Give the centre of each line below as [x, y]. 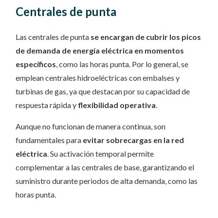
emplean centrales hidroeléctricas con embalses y [98, 78]
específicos [36, 64]
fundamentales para [49, 140]
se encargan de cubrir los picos [146, 37]
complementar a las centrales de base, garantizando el [105, 167]
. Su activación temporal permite [100, 154]
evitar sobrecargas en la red [133, 140]
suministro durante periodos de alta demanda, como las [107, 181]
